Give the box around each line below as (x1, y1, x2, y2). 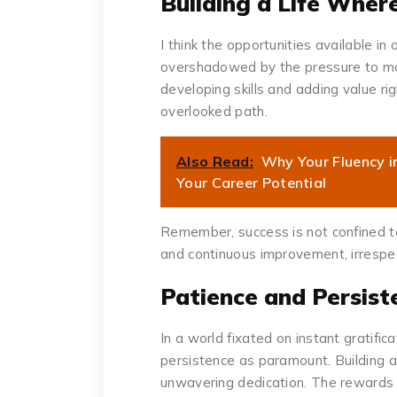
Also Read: (176, 152, 253, 171)
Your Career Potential (176, 174, 327, 192)
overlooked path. (160, 103, 268, 121)
